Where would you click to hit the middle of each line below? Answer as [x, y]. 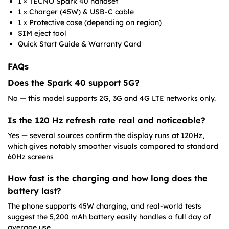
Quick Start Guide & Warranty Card [79, 44]
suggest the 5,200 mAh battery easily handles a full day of [109, 217]
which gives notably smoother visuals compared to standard [113, 146]
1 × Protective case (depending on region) [90, 23]
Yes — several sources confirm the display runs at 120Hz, [106, 135]
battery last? [35, 191]
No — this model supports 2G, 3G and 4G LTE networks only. [112, 98]
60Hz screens [31, 157]
